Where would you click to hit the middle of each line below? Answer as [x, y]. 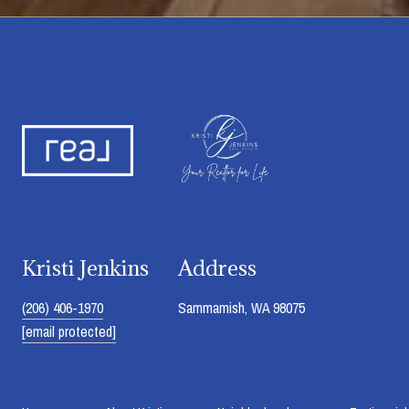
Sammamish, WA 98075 [241, 307]
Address [217, 267]
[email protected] [69, 331]
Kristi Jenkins [85, 267]
